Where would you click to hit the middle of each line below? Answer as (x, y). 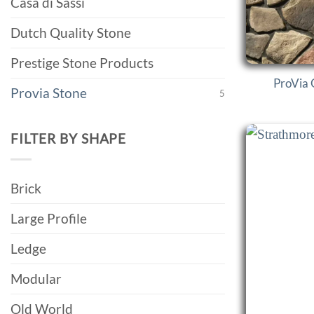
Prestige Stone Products (82, 63)
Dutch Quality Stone (71, 33)
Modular (36, 278)
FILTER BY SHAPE (69, 138)
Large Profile (49, 218)
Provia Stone (49, 93)
